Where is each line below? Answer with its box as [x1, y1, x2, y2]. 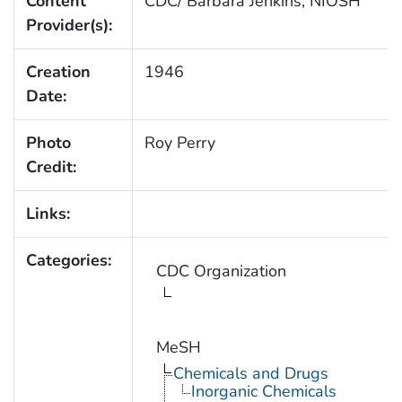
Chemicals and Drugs [172, 362, 328, 384]
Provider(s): [25, 13, 112, 36]
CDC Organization [155, 259, 286, 282]
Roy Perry [144, 131, 215, 153]
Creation [25, 60, 91, 83]
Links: [25, 202, 70, 224]
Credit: [25, 155, 76, 178]
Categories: [25, 249, 111, 271]
